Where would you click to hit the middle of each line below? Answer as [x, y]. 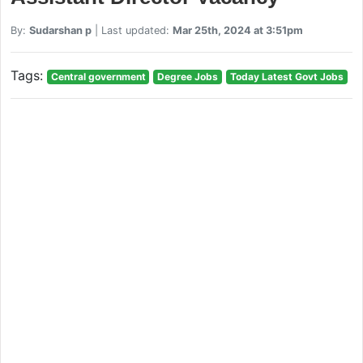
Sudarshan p [60, 30]
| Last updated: [132, 30]
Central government [98, 76]
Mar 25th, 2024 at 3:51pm [237, 30]
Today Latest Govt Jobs [286, 76]
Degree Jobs [188, 76]
